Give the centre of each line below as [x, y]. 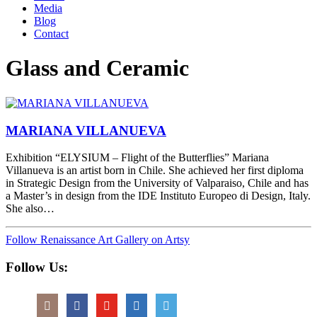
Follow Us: [37, 267]
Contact [51, 34]
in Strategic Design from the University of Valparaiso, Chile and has [157, 183]
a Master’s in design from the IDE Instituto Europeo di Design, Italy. [158, 196]
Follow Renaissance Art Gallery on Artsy [98, 240]
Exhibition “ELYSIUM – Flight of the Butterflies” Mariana [137, 158]
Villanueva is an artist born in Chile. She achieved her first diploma [155, 171]
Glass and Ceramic [97, 68]
